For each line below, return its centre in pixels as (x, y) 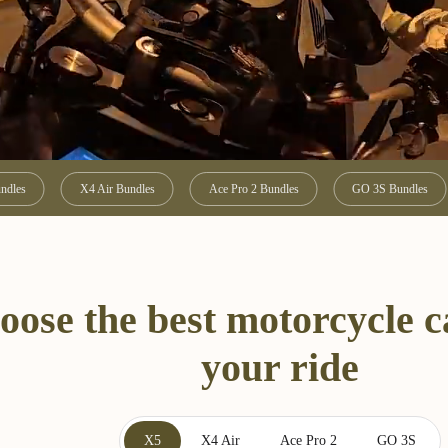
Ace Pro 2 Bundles (253, 189)
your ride (280, 367)
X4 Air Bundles (117, 189)
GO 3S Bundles (390, 189)
